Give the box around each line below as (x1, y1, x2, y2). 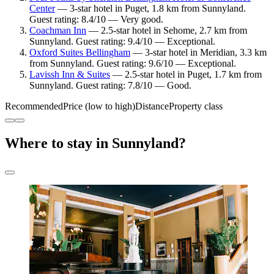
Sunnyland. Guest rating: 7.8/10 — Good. (29, 80, 191, 91)
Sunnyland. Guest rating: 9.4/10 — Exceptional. (29, 36, 215, 47)
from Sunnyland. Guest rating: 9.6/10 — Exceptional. (29, 58, 236, 69)
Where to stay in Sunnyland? (5, 135, 186, 152)
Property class (169, 101, 223, 112)
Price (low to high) (63, 101, 135, 112)
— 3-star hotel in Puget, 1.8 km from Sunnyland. (55, 3, 246, 14)
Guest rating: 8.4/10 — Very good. (29, 14, 163, 25)
